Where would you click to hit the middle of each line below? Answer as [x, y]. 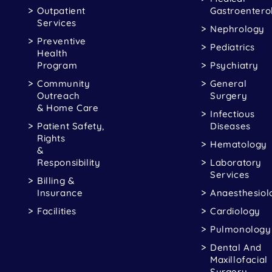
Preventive [62, 41]
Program [57, 65]
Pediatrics [233, 47]
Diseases [230, 126]
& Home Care [68, 107]
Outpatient [61, 10]
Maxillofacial [239, 259]
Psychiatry [234, 65]
